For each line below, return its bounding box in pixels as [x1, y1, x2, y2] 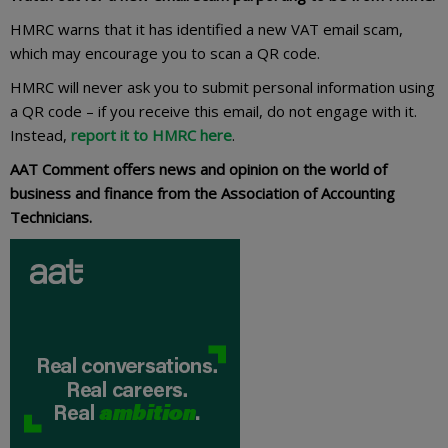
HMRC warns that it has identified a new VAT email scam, [10, 18, 403, 39]
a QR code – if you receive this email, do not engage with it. [10, 100, 417, 121]
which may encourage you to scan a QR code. [10, 42, 320, 63]
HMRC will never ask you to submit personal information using [10, 76, 435, 97]
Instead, [10, 124, 71, 145]
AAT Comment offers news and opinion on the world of [10, 158, 387, 179]
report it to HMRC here [71, 124, 232, 145]
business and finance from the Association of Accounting [10, 182, 395, 203]
